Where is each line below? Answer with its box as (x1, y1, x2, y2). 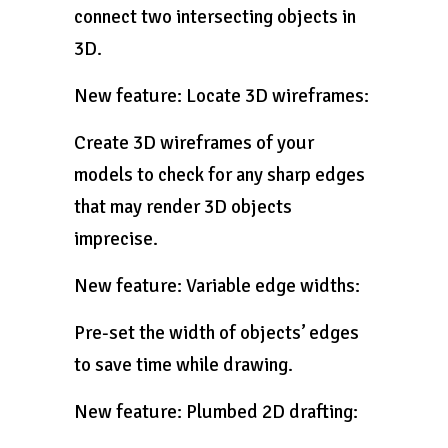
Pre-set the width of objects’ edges (74, 321, 359, 345)
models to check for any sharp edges (74, 163, 365, 187)
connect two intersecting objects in (74, 5, 356, 29)
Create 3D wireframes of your (74, 131, 314, 155)
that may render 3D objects (74, 195, 292, 219)
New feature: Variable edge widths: (74, 274, 360, 298)
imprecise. (74, 227, 158, 251)
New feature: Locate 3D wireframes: (74, 84, 369, 108)
